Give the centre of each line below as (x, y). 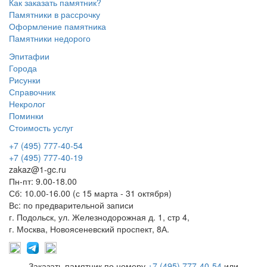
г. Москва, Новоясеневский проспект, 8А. (89, 229)
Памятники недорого (50, 38)
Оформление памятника (58, 26)
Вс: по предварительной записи (71, 205)
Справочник (32, 91)
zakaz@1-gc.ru (38, 169)
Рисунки (25, 80)
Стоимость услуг (41, 127)
